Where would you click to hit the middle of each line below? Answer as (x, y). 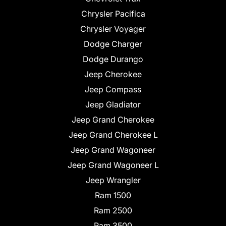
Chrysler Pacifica (113, 14)
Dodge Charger (113, 44)
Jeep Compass (113, 90)
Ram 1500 (113, 195)
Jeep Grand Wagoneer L (113, 165)
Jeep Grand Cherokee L (113, 135)
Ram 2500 (113, 211)
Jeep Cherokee (113, 74)
